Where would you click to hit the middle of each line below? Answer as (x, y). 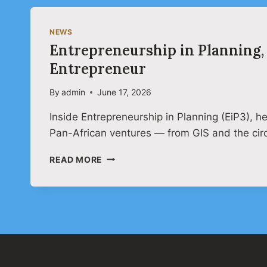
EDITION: (122, 207)
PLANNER (123, 232)
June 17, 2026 (125, 92)
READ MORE (76, 159)
